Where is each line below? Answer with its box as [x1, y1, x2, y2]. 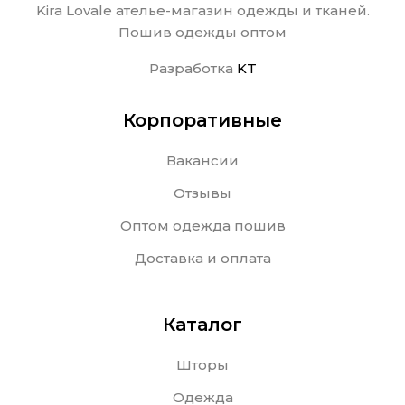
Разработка [148, 60, 237, 78]
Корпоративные [123, 109, 282, 132]
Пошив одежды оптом [118, 24, 287, 42]
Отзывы [174, 184, 231, 202]
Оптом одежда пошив [119, 217, 286, 235]
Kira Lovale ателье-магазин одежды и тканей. [35, 2, 370, 20]
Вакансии [166, 152, 239, 170]
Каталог [163, 314, 242, 336]
